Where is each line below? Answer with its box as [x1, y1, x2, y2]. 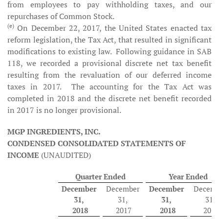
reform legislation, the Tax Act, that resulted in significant [7, 34, 212, 45]
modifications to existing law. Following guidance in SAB [7, 46, 212, 57]
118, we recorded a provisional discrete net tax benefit [7, 58, 212, 68]
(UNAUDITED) [39, 150, 91, 160]
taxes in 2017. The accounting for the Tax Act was [7, 81, 212, 92]
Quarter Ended [75, 172, 126, 181]
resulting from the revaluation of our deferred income [7, 69, 212, 80]
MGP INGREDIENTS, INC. [7, 126, 101, 137]
